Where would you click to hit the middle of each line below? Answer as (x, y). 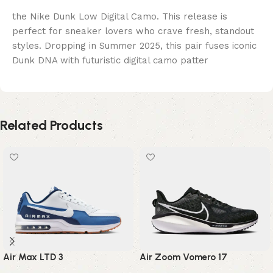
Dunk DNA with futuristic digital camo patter (110, 60)
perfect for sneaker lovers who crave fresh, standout (133, 31)
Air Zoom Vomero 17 (183, 257)
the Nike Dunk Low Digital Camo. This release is (120, 16)
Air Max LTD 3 (33, 257)
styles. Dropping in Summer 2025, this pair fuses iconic (134, 45)
